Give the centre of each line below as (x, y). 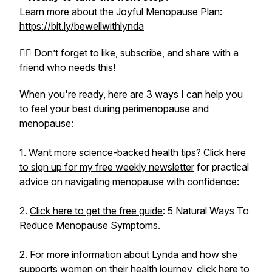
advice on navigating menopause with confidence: (129, 182)
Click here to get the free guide (96, 211)
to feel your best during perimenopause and (114, 109)
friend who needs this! (67, 67)
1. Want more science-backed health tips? (111, 152)
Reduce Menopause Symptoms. (90, 225)
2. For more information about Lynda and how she (128, 254)
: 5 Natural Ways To (206, 211)
